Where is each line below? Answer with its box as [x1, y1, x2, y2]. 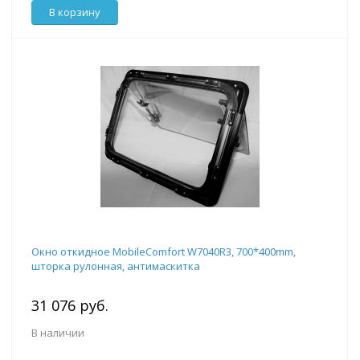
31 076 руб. [31, 296, 108, 316]
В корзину [49, 5, 100, 20]
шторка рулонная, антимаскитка [31, 259, 200, 274]
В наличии [31, 325, 84, 341]
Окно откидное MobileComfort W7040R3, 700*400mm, [31, 244, 296, 260]
